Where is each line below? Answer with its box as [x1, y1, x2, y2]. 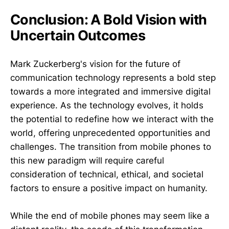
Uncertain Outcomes [10, 27, 146, 44]
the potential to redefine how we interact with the [10, 113, 214, 124]
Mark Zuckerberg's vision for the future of [10, 58, 180, 69]
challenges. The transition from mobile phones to [10, 141, 211, 152]
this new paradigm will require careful [10, 155, 164, 166]
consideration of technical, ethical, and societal [10, 169, 203, 179]
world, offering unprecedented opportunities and [10, 127, 211, 138]
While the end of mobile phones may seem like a [10, 211, 210, 221]
